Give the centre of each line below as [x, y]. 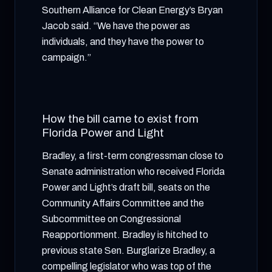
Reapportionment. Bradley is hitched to [125, 235]
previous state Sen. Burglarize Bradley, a [128, 250]
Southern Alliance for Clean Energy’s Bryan [132, 10]
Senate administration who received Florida [133, 172]
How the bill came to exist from [120, 119]
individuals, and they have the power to [123, 42]
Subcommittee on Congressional [111, 219]
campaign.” [66, 57]
